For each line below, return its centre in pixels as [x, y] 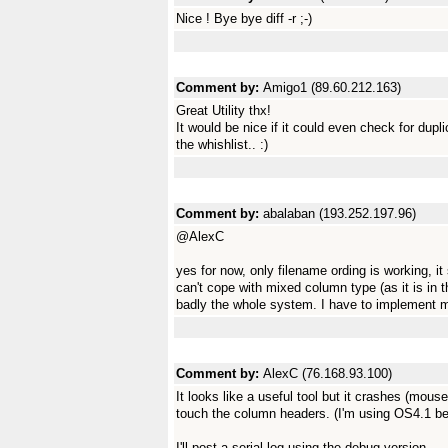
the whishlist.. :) [222, 144]
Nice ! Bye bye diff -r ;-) [244, 18]
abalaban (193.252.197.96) [339, 213]
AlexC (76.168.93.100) [327, 373]
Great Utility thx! [223, 110]
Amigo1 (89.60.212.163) [332, 87]
